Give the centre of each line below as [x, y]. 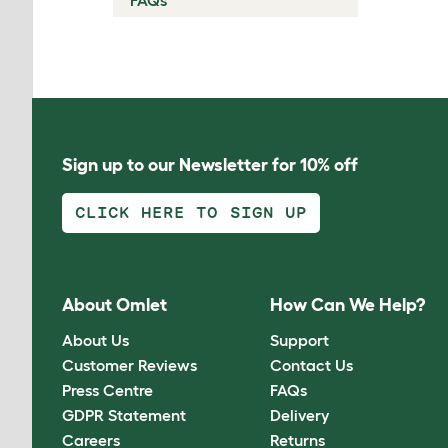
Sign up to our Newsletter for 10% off [210, 165]
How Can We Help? [348, 305]
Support [300, 339]
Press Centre [107, 389]
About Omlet [114, 305]
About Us [95, 339]
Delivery [300, 414]
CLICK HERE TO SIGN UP [191, 212]
